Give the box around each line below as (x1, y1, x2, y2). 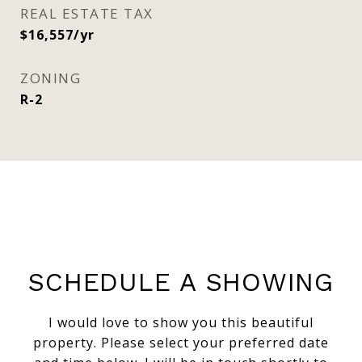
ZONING (20, 69, 81, 87)
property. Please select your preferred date (33, 334, 329, 351)
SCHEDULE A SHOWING (28, 267, 334, 297)
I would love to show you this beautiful (48, 314, 314, 331)
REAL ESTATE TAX (20, 4, 154, 23)
